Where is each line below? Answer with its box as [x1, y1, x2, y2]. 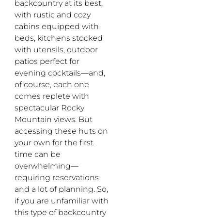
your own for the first [15, 138, 93, 148]
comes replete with [15, 92, 89, 101]
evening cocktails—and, [15, 68, 105, 78]
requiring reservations [15, 173, 99, 183]
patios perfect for [15, 57, 79, 66]
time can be [15, 150, 61, 159]
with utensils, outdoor [15, 45, 98, 55]
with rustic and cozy [15, 10, 91, 20]
